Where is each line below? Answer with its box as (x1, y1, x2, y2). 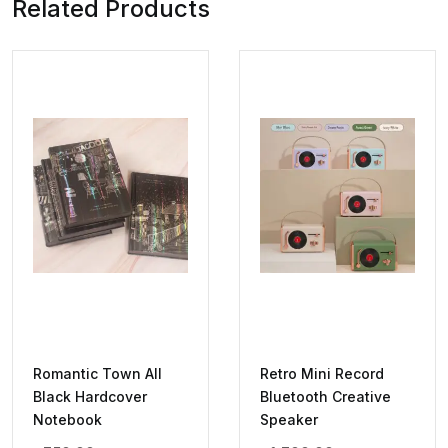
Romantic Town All (33, 365, 162, 383)
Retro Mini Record (260, 365, 384, 383)
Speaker (260, 411, 318, 429)
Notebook (33, 411, 102, 429)
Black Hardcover (33, 388, 147, 406)
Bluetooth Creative (260, 388, 391, 406)
